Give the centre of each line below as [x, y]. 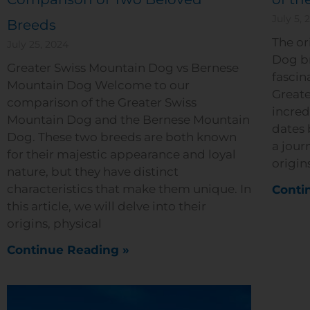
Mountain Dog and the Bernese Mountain [128, 119]
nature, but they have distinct [93, 171]
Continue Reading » [68, 249]
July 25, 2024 [38, 44]
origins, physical [54, 223]
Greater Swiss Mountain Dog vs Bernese [123, 67]
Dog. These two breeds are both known [122, 137]
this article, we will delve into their [107, 206]
